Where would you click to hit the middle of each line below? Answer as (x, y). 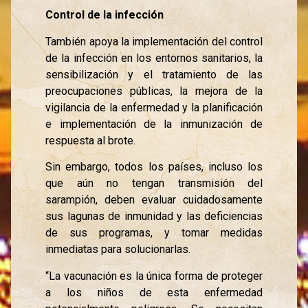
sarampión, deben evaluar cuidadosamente (154, 200)
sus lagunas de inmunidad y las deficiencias (154, 217)
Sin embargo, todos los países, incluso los (154, 167)
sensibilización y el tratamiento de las (154, 74)
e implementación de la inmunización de (154, 124)
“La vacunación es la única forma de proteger (154, 276)
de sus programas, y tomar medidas (154, 233)
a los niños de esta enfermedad (154, 292)
